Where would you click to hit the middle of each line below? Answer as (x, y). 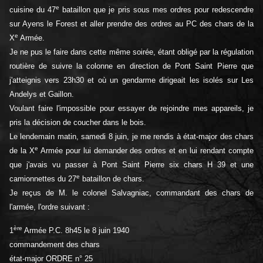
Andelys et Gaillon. (42, 95)
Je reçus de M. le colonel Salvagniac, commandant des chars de (131, 193)
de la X (22, 151)
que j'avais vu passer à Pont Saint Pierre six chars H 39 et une (131, 165)
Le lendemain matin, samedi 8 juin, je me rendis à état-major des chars (131, 137)
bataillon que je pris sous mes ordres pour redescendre (157, 10)
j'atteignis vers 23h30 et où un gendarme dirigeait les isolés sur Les (131, 80)
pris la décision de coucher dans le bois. (78, 123)
